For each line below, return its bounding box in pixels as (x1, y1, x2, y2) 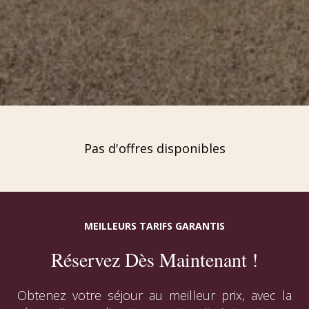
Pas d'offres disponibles (83, 140, 226, 157)
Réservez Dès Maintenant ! (51, 246, 258, 273)
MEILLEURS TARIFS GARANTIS (84, 219, 225, 233)
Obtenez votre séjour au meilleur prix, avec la (17, 287, 292, 304)
